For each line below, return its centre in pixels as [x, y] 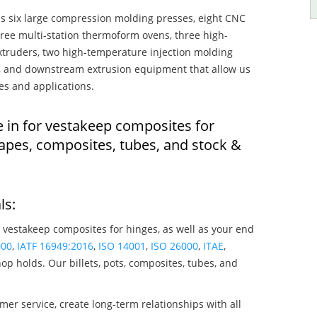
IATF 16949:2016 [55, 246]
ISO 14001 [122, 246]
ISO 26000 [174, 246]
